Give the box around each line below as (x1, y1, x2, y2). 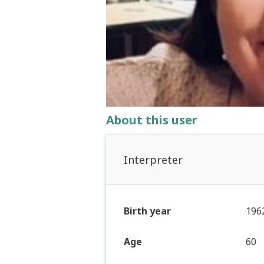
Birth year (124, 204, 171, 218)
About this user (106, 112, 197, 128)
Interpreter (124, 153, 183, 167)
